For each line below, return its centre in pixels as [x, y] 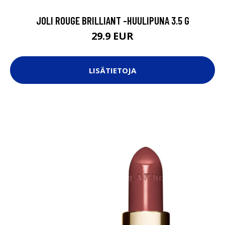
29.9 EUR [113, 36]
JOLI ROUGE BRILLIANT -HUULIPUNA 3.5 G [113, 21]
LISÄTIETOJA [113, 70]
